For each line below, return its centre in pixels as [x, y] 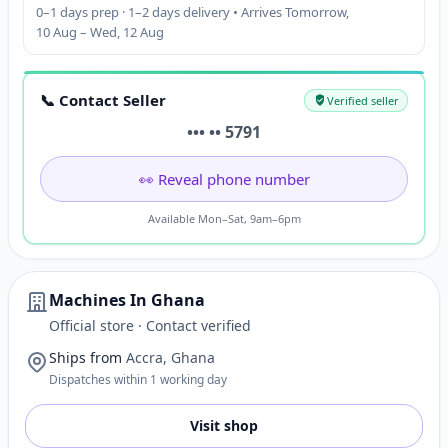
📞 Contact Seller [103, 100]
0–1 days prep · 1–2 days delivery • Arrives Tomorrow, [192, 12]
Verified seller [363, 100]
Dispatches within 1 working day [138, 379]
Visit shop [224, 425]
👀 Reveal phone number [224, 179]
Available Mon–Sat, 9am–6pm [224, 218]
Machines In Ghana [127, 300]
